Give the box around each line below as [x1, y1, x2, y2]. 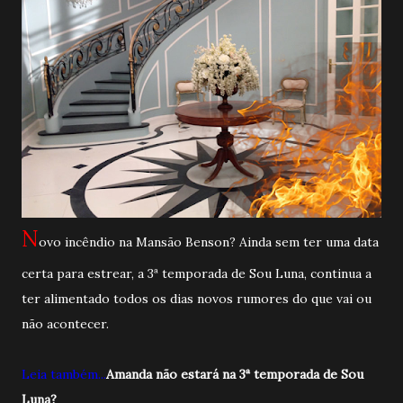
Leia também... [22, 365, 106, 382]
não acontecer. [22, 315, 109, 332]
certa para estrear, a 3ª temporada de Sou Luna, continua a [22, 264, 372, 282]
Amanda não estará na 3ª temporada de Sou [106, 365, 363, 382]
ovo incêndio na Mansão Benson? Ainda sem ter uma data [39, 233, 379, 250]
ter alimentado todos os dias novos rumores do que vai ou [22, 290, 372, 307]
